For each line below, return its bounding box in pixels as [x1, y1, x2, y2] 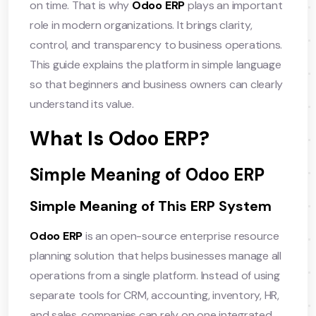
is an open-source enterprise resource [83, 228, 279, 243]
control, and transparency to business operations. [30, 37, 283, 52]
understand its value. [30, 96, 134, 111]
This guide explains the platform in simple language [30, 56, 281, 72]
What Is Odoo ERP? [30, 125, 209, 152]
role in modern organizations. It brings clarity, [30, 17, 253, 32]
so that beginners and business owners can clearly [30, 76, 284, 92]
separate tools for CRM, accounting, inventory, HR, [30, 287, 280, 303]
